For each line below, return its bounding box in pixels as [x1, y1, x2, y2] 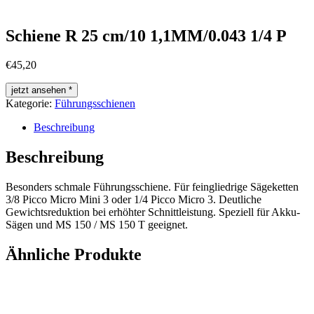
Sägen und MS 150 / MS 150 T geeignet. [6, 219, 188, 231]
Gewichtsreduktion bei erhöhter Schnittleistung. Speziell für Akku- [6, 206, 300, 219]
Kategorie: [6, 97, 55, 110]
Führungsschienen [55, 97, 135, 110]
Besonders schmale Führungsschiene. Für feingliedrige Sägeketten [6, 181, 299, 193]
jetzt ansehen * [11, 85, 72, 96]
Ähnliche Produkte [6, 245, 142, 264]
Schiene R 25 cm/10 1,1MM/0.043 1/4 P [6, 26, 287, 45]
